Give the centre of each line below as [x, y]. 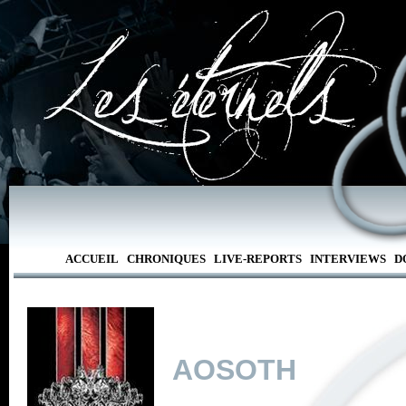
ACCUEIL [92, 259]
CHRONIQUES [166, 259]
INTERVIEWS [348, 259]
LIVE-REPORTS [257, 259]
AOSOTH [234, 370]
